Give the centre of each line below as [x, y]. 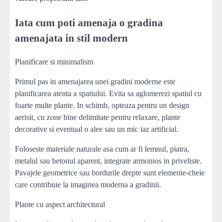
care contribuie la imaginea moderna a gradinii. [88, 184]
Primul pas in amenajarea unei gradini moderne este [95, 81]
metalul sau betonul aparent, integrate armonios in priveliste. [108, 161]
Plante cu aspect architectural [60, 204]
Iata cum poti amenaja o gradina [89, 22]
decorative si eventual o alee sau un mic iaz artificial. [97, 129]
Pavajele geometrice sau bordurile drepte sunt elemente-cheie [110, 172]
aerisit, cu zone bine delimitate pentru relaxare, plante [98, 117]
